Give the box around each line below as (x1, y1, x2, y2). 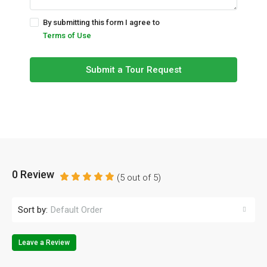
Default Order (51, 204, 103, 216)
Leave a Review (18, 238, 70, 247)
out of (125, 172, 153, 184)
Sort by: (18, 204, 48, 215)
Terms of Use (43, 31, 91, 41)
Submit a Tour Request (85, 64, 182, 76)
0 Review (12, 168, 54, 181)
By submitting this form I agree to (43, 18, 160, 27)
